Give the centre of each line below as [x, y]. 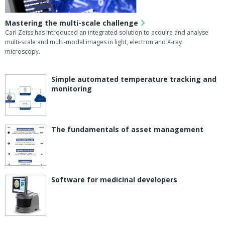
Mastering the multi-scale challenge [72, 23]
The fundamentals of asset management [127, 130]
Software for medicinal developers [114, 180]
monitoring [72, 89]
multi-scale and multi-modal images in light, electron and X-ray [93, 42]
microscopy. [23, 52]
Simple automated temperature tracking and [134, 79]
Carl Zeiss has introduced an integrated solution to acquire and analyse [107, 33]
